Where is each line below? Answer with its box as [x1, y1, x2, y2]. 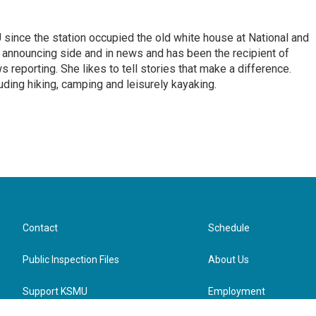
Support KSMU [23, 285, 87, 297]
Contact [23, 221, 58, 233]
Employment [208, 285, 266, 297]
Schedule [208, 221, 250, 233]
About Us [208, 253, 250, 265]
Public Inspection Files [23, 253, 119, 265]
